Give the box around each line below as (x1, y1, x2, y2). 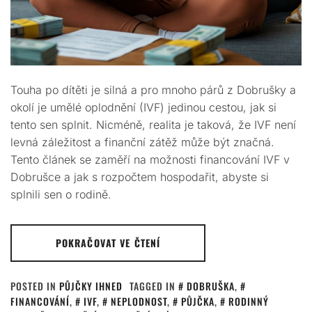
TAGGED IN (130, 279, 178, 293)
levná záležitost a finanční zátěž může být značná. (10, 135, 274, 149)
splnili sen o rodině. (10, 187, 111, 201)
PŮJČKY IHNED (59, 279, 123, 293)
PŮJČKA (181, 294, 214, 309)
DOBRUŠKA (187, 279, 235, 293)
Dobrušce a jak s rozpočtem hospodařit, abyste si (10, 170, 269, 184)
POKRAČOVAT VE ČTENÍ (55, 235, 161, 250)
